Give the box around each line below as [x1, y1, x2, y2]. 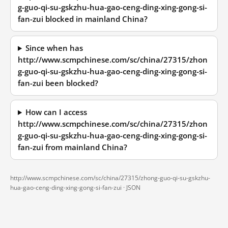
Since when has [25, 43, 83, 53]
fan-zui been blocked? [18, 78, 98, 88]
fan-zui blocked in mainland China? [18, 14, 148, 24]
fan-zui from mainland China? [18, 142, 127, 152]
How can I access [25, 107, 88, 117]
